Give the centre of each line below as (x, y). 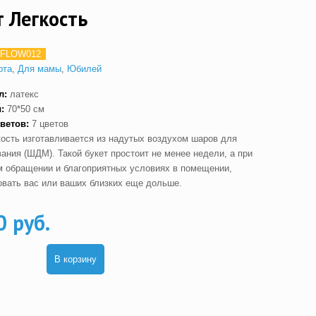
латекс (24, 95)
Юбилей (84, 69)
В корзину (75, 260)
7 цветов (48, 124)
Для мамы (39, 69)
